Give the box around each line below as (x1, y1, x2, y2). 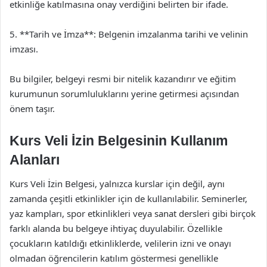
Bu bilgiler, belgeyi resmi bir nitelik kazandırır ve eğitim (10, 73, 236, 85)
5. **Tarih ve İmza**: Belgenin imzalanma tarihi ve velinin (10, 28, 248, 40)
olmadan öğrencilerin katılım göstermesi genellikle (10, 252, 218, 264)
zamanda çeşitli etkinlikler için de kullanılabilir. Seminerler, (10, 192, 247, 204)
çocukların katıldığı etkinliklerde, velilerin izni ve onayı (10, 237, 231, 249)
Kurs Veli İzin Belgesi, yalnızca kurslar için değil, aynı (10, 177, 225, 190)
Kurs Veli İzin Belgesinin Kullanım (10, 133, 228, 148)
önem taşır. (10, 103, 55, 114)
